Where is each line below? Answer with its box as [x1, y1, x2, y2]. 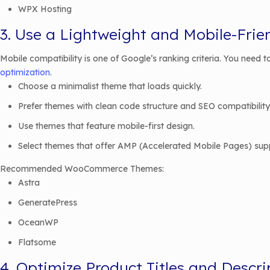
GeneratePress [18, 197, 77, 208]
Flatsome [18, 237, 56, 248]
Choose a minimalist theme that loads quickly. [18, 81, 202, 92]
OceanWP [18, 217, 58, 228]
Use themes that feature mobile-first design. [18, 121, 195, 131]
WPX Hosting [18, 4, 72, 14]
